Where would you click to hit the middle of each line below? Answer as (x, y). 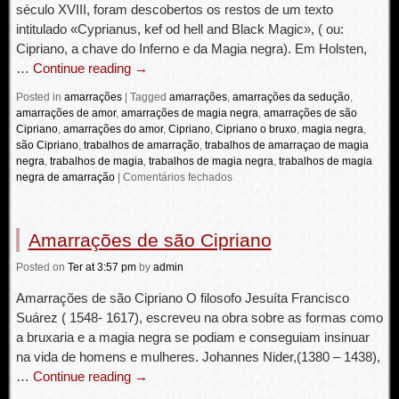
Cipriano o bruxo (256, 129)
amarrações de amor (65, 113)
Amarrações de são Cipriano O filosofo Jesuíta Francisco (182, 298)
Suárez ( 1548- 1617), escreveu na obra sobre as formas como (199, 318)
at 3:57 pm (110, 267)
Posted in (38, 97)
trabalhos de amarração (141, 145)
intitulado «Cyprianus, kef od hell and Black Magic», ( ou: (179, 29)
